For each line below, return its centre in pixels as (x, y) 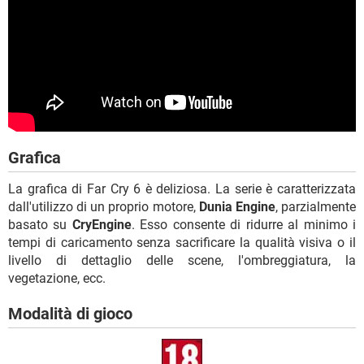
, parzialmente (316, 206)
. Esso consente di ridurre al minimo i (244, 224)
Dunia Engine (237, 206)
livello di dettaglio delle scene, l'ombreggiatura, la (182, 260)
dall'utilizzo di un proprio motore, (104, 206)
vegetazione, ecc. (57, 278)
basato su (40, 224)
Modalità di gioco (70, 313)
